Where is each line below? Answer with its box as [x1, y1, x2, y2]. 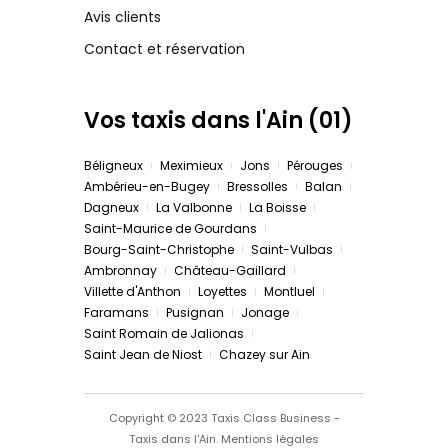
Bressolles [227, 178, 288, 196]
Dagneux [84, 199, 139, 217]
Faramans [84, 304, 149, 322]
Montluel [264, 283, 315, 301]
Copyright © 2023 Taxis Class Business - [108, 410, 340, 427]
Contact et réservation [84, 39, 245, 60]
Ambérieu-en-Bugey [84, 178, 210, 196]
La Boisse [249, 199, 306, 217]
